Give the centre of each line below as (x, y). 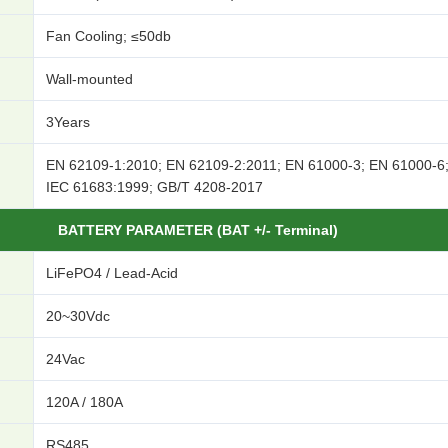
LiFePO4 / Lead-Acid (112, 273)
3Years (68, 122)
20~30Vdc (78, 316)
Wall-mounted (89, 79)
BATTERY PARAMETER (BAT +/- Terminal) (197, 230)
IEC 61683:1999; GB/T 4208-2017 (154, 187)
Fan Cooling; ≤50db (108, 36)
